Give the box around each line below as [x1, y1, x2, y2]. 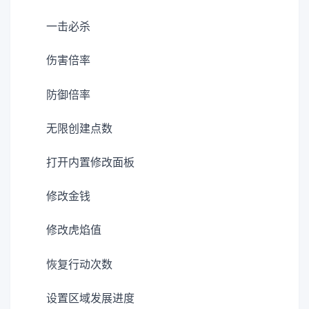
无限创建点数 [46, 122, 112, 134]
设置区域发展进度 [46, 292, 134, 304]
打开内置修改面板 [46, 157, 134, 169]
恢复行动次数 [46, 258, 112, 270]
